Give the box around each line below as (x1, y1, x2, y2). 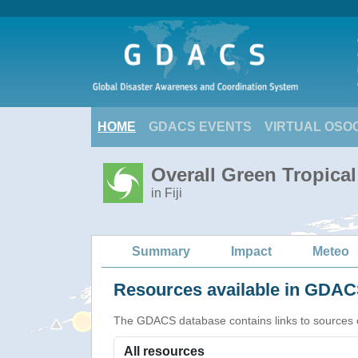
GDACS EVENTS (149, 120, 252, 133)
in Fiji (151, 186, 182, 200)
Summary (132, 244, 190, 258)
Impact (231, 244, 272, 258)
